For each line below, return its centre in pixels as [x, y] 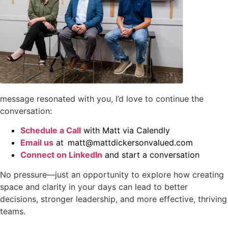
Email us [37, 143]
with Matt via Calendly [125, 131]
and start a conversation [151, 155]
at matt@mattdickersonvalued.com [123, 143]
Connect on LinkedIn [61, 155]
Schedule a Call [51, 131]
